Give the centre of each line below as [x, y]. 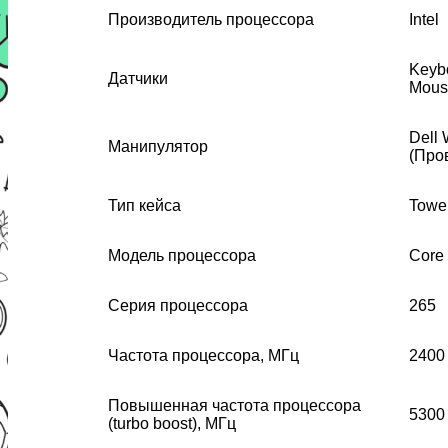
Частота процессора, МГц [203, 355]
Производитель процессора [211, 19]
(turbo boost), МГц [172, 423]
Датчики [138, 78]
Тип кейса [144, 205]
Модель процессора [182, 255]
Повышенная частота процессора [234, 405]
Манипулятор [158, 146]
